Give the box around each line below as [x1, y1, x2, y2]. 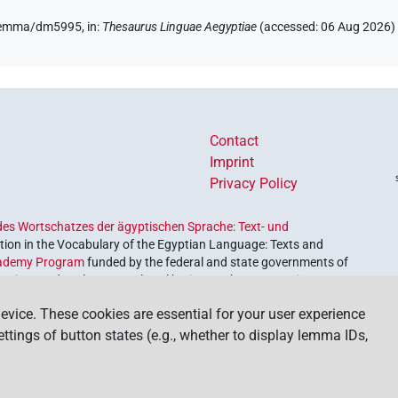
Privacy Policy [210, 175, 298, 193]
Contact [210, 132, 259, 150]
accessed [264, 20, 316, 36]
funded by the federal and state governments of [84, 255, 349, 270]
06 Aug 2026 [321, 20, 392, 36]
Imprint [210, 154, 254, 171]
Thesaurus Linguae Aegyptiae [102, 20, 258, 36]
